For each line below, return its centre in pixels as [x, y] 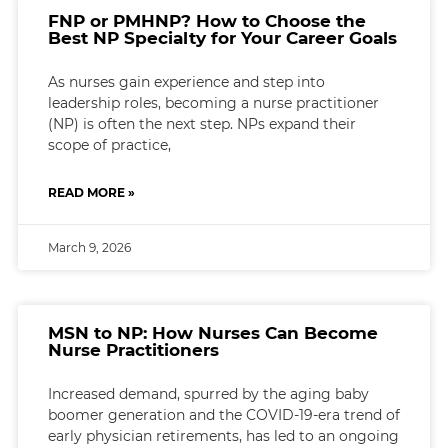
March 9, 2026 [89, 247]
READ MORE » [91, 192]
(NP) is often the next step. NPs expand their [201, 123]
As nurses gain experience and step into [186, 81]
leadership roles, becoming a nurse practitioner [213, 102]
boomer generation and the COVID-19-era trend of [223, 414]
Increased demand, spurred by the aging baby [208, 393]
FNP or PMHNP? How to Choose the [206, 20]
